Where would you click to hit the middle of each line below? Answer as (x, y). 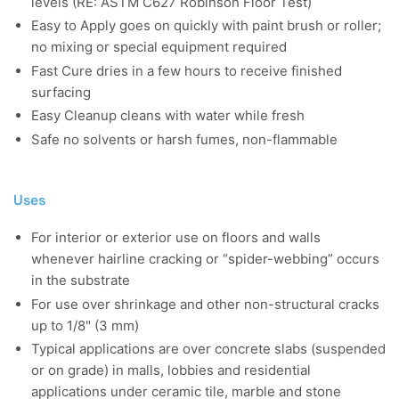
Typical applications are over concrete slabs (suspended (208, 349)
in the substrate (81, 281)
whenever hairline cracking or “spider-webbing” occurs (205, 259)
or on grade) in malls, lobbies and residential (171, 370)
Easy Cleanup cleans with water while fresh (168, 116)
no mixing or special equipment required (159, 47)
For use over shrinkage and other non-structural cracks (205, 304)
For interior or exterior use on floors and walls (176, 238)
